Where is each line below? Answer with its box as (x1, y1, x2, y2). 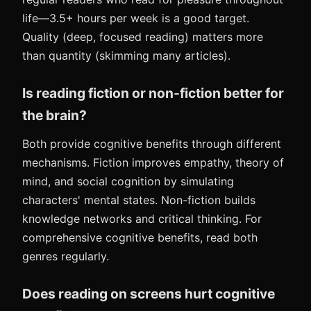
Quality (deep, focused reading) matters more (22, 30, 263, 44)
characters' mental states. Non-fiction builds (22, 193, 255, 207)
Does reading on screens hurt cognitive (22, 285, 275, 302)
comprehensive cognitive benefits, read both (22, 230, 258, 244)
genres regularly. (22, 249, 109, 263)
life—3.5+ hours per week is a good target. (22, 11, 249, 25)
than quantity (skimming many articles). (22, 49, 230, 62)
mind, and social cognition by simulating (22, 174, 234, 188)
